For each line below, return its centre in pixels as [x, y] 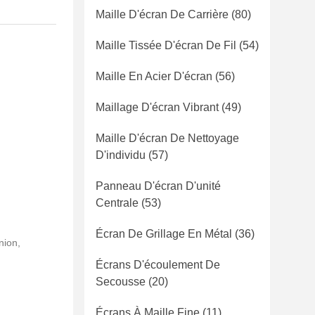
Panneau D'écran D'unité [158, 186]
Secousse [121, 282]
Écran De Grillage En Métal [164, 234]
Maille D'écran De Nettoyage [167, 138]
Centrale [117, 203]
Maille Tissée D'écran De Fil [166, 45]
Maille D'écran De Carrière [162, 14]
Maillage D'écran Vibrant [157, 107]
